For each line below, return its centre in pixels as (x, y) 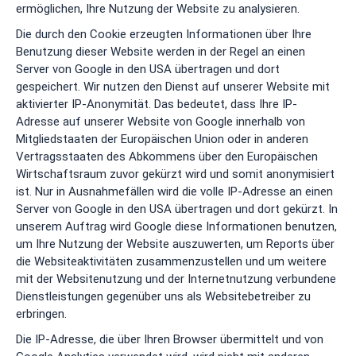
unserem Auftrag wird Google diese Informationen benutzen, (176, 227)
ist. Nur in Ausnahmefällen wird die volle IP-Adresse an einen (174, 192)
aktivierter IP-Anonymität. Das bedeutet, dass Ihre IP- (157, 104)
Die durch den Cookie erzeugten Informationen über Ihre (164, 35)
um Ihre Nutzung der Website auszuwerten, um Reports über (175, 244)
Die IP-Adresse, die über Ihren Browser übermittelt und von (170, 340)
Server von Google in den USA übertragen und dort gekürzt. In (177, 209)
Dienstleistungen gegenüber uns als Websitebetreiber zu (163, 297)
